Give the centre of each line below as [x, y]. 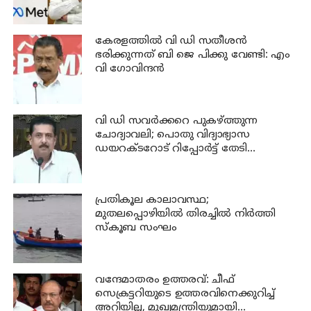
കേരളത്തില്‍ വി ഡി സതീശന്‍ [171, 42]
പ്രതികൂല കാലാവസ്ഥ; [152, 201]
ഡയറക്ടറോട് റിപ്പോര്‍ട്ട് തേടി [171, 149]
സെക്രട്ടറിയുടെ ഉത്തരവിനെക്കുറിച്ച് [185, 294]
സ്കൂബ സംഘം [136, 228]
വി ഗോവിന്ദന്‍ [129, 69]
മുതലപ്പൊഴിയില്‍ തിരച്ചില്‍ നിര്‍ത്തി [185, 215]
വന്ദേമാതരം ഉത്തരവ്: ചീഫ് [165, 280]
